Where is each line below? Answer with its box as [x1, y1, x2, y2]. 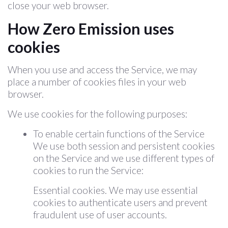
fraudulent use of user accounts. [33, 209, 167, 220]
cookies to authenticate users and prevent [33, 196, 208, 208]
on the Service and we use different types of [33, 152, 214, 164]
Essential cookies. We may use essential [33, 184, 198, 196]
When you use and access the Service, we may [8, 64, 197, 75]
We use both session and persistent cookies [33, 140, 215, 152]
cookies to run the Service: [33, 164, 144, 176]
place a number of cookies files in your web [8, 76, 186, 88]
